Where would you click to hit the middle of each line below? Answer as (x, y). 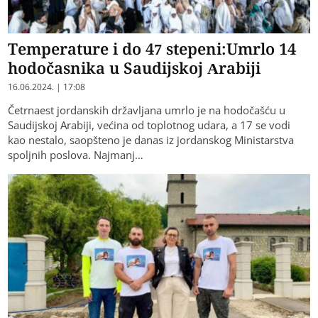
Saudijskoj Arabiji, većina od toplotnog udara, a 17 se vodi (149, 125)
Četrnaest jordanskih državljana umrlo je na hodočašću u (147, 110)
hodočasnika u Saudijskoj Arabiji (135, 68)
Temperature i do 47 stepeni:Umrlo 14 (152, 49)
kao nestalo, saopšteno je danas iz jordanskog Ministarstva (151, 140)
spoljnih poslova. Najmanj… (76, 155)
